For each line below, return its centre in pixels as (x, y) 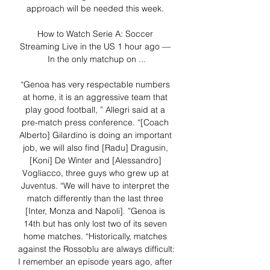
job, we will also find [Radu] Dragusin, (95, 148)
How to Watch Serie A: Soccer (95, 34)
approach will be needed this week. (96, 9)
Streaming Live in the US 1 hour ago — (95, 47)
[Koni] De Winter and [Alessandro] (95, 161)
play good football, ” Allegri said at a (95, 110)
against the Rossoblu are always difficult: (96, 249)
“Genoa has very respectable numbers (95, 85)
